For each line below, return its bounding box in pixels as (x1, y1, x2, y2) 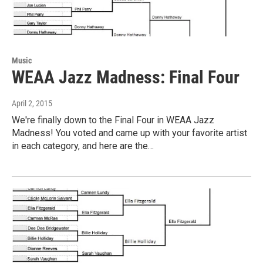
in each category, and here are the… (12, 140, 154, 151)
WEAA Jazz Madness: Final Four (12, 67, 240, 87)
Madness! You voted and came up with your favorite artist (12, 127, 247, 139)
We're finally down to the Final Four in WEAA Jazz (12, 114, 214, 126)
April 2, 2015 (12, 99, 52, 108)
